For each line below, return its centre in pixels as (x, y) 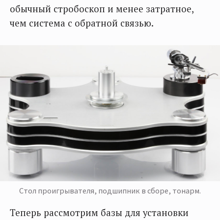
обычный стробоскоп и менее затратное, (102, 9)
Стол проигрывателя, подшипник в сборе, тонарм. (110, 190)
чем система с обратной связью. (82, 23)
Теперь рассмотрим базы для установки (99, 212)
